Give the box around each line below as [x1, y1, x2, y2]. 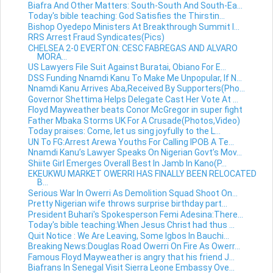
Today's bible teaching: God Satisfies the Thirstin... [27, 11, 225, 21]
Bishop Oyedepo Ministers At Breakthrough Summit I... [27, 21, 239, 32]
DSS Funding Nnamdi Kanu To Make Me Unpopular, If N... [27, 73, 242, 83]
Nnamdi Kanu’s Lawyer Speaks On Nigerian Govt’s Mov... [27, 147, 242, 158]
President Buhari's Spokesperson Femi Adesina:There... [27, 209, 243, 219]
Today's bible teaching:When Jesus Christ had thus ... [27, 220, 235, 230]
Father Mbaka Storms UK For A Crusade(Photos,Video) [27, 115, 240, 126]
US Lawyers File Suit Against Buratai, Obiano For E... [27, 62, 226, 73]
